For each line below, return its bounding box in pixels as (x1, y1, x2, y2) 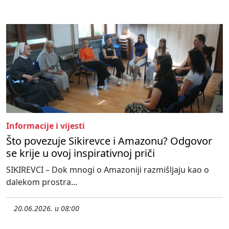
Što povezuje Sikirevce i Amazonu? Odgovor (6, 133, 212, 148)
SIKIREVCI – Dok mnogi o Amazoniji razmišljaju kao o (6, 164, 209, 175)
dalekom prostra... (6, 176, 77, 188)
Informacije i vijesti (6, 120, 85, 131)
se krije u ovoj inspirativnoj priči (6, 146, 155, 160)
